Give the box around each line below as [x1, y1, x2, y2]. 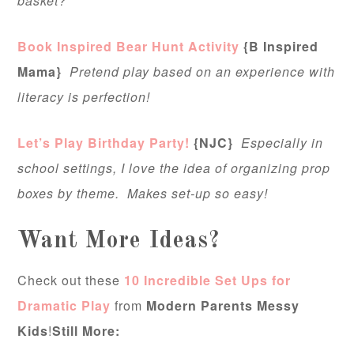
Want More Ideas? [17, 229, 221, 254]
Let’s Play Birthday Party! [17, 134, 190, 153]
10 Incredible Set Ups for [124, 271, 292, 290]
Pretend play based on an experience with [70, 62, 336, 81]
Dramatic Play [17, 296, 111, 315]
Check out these [17, 271, 125, 290]
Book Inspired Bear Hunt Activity [17, 37, 240, 56]
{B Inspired [239, 37, 319, 56]
